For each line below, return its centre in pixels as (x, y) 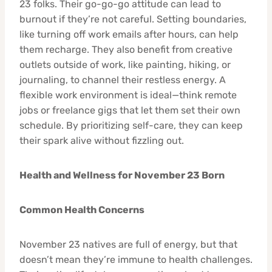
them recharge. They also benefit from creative (126, 49)
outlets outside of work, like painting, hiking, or (125, 64)
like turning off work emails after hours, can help (129, 34)
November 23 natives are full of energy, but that (128, 244)
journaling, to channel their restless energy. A (123, 80)
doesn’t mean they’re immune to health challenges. (136, 259)
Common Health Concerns (82, 209)
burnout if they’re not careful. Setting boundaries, (133, 19)
